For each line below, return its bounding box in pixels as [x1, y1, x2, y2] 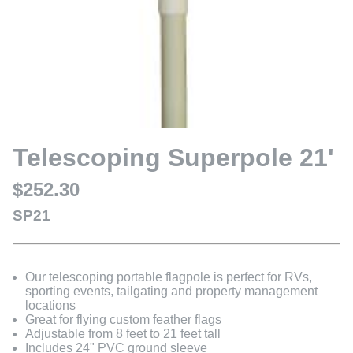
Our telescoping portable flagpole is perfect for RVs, [25, 270, 312, 284]
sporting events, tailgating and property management [25, 284, 318, 299]
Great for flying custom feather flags [25, 313, 221, 327]
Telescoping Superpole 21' [13, 143, 334, 173]
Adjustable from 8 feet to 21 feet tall [25, 327, 221, 341]
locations [25, 299, 76, 313]
